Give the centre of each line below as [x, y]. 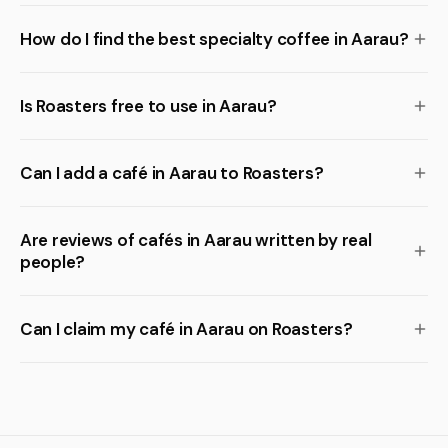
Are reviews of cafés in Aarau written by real [196, 240]
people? [53, 262]
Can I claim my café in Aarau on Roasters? [186, 329]
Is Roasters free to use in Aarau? [148, 106]
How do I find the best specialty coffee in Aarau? [214, 39]
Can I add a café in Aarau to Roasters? [172, 173]
